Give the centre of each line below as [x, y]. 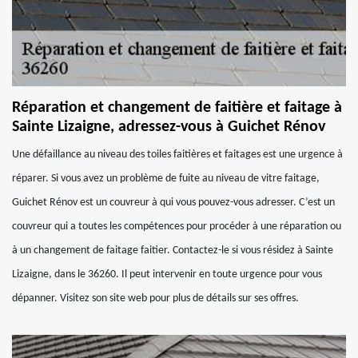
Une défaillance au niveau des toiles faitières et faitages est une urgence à [177, 155]
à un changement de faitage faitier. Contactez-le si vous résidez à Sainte [173, 251]
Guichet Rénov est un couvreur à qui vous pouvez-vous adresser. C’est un [173, 203]
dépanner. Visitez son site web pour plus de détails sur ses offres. [155, 298]
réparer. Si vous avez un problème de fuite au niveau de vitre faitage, [166, 179]
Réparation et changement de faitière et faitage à [177, 108]
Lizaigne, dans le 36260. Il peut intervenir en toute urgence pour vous [167, 274]
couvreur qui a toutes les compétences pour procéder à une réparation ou [177, 227]
